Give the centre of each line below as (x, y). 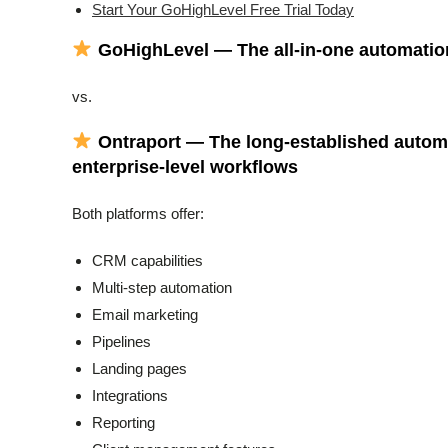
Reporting (123, 422)
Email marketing (145, 314)
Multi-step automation (162, 287)
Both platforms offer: (138, 213)
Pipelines (121, 341)
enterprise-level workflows (185, 166)
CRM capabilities (147, 260)
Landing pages (139, 368)
